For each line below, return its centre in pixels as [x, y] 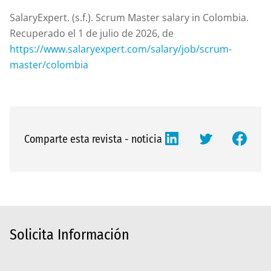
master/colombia [49, 64]
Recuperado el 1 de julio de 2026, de [92, 33]
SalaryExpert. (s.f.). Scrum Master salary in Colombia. [129, 17]
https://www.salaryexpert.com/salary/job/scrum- [121, 49]
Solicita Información [70, 234]
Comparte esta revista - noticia [93, 139]
